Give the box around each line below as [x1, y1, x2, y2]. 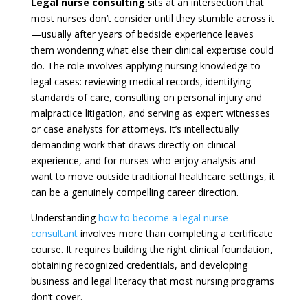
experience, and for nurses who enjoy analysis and [30, 154, 256, 167]
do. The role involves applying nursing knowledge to [30, 59, 261, 72]
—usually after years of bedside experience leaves [30, 27, 254, 41]
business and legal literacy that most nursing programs [30, 274, 274, 287]
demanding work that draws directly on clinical [30, 138, 236, 151]
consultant [30, 227, 78, 240]
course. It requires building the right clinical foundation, [30, 243, 273, 256]
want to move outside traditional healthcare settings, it [30, 170, 275, 183]
